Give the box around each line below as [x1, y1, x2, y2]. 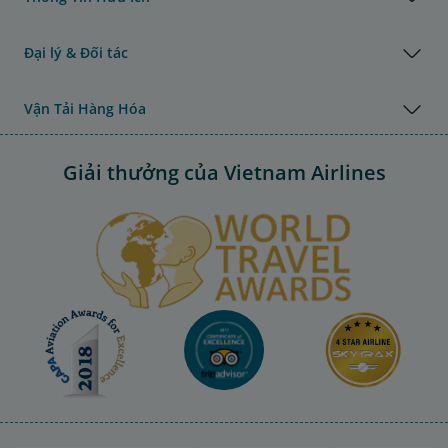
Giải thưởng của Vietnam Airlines [62, 158, 386, 186]
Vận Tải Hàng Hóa [24, 98, 146, 118]
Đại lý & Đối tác [24, 42, 128, 62]
